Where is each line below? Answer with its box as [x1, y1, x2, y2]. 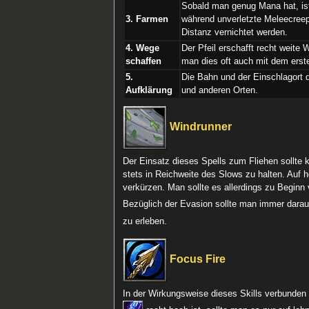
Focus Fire [167, 252, 226, 266]
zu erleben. [123, 216, 168, 226]
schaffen [126, 57, 162, 67]
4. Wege [126, 43, 160, 54]
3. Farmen [126, 14, 169, 25]
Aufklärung [126, 86, 173, 96]
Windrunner [167, 120, 232, 133]
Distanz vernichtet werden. [181, 28, 288, 38]
